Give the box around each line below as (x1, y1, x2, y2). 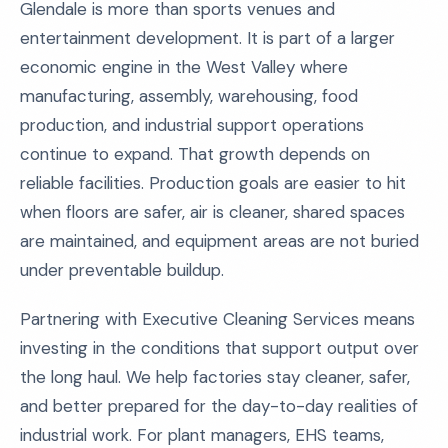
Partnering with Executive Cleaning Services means (20, 308, 415, 330)
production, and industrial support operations (20, 114, 364, 136)
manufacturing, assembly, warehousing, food (20, 85, 358, 107)
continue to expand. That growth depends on (20, 143, 370, 165)
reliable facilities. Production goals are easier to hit (20, 172, 406, 194)
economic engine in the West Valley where (20, 56, 348, 78)
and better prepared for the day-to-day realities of (20, 395, 418, 417)
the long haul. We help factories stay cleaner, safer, (20, 366, 410, 388)
